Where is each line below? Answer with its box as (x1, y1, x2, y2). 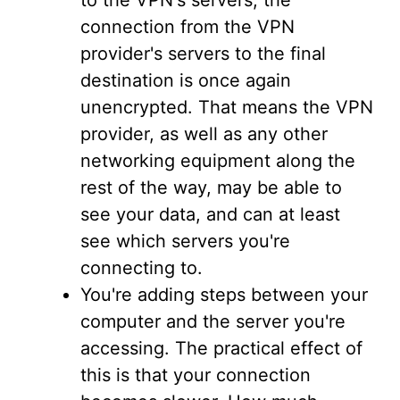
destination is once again (80, 70, 291, 91)
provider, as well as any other (80, 123, 328, 145)
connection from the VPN (80, 16, 295, 37)
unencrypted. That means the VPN (80, 96, 373, 118)
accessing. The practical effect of (80, 337, 362, 359)
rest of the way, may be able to (80, 177, 342, 198)
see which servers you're (80, 230, 290, 252)
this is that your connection (80, 364, 311, 386)
